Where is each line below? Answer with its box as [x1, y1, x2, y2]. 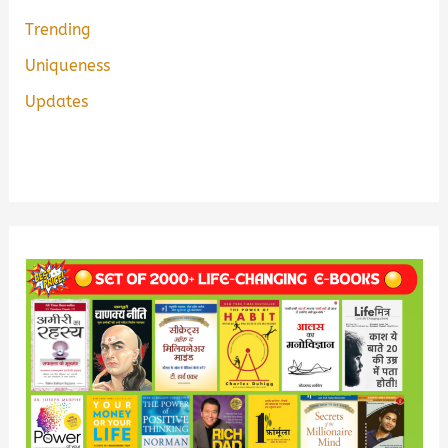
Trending [25, 19, 91, 39]
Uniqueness [25, 55, 111, 75]
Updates [25, 92, 89, 111]
